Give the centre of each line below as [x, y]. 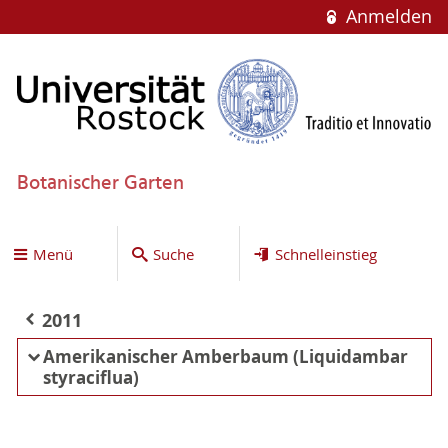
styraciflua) [90, 377]
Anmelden [386, 16]
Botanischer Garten [100, 183]
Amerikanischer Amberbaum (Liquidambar [225, 356]
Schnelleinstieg [325, 253]
